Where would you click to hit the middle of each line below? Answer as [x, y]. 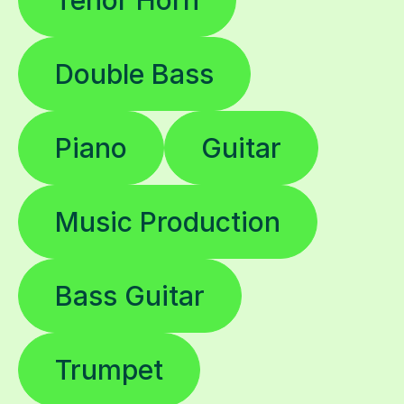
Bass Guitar [130, 295]
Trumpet [109, 369]
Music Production [168, 221]
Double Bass [134, 73]
